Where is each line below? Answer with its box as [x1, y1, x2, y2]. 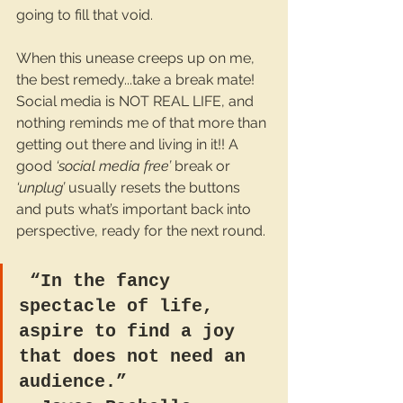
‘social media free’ [56, 157, 171, 175]
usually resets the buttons [68, 179, 244, 197]
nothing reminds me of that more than [16, 114, 270, 132]
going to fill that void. [16, 6, 153, 24]
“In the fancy [19, 271, 30, 292]
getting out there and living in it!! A [16, 136, 242, 154]
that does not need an [19, 346, 256, 368]
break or [171, 157, 234, 175]
